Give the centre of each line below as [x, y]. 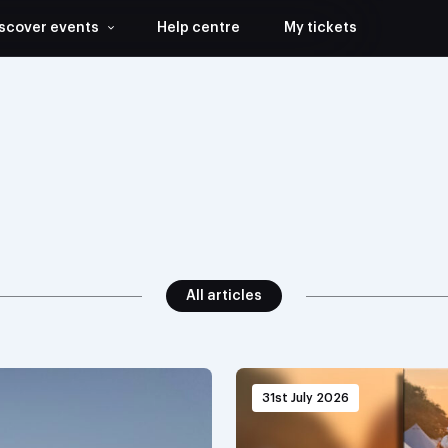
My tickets [320, 28]
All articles [224, 296]
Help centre [198, 28]
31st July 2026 [305, 398]
